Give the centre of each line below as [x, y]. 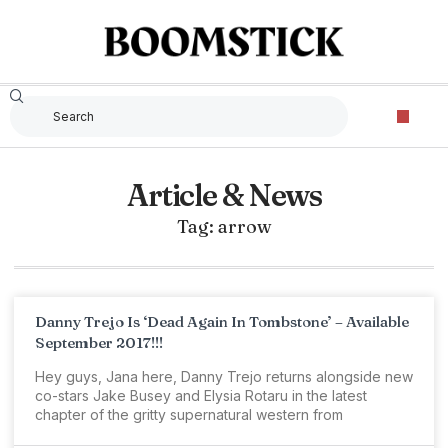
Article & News [224, 195]
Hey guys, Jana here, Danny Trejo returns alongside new [224, 376]
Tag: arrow [224, 226]
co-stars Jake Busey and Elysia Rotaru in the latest [201, 395]
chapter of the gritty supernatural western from [189, 414]
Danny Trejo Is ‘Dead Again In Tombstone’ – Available [222, 321]
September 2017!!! [99, 342]
